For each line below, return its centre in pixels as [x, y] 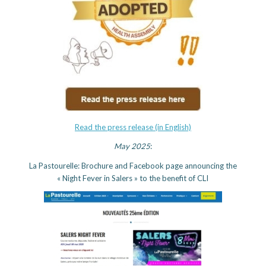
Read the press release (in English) [133, 127]
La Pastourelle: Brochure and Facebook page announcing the [133, 165]
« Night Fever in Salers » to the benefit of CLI [133, 178]
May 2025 [132, 146]
